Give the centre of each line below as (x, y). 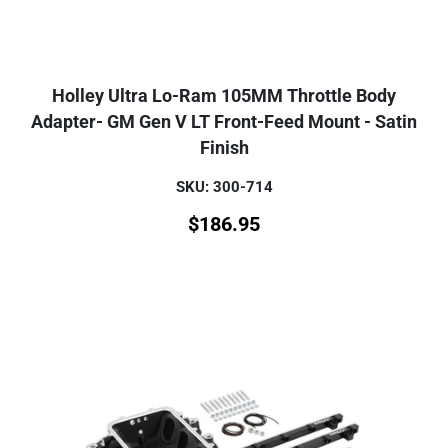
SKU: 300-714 (224, 187)
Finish (224, 148)
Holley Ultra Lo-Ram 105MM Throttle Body (224, 96)
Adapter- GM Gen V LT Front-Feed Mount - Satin (224, 122)
